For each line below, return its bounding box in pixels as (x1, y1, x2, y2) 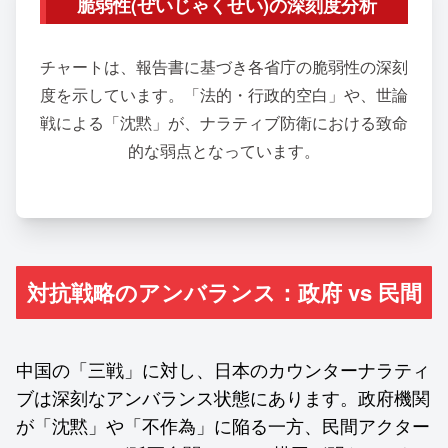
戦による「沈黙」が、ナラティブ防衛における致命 (40, 110, 408, 134)
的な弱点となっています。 (128, 138, 320, 162)
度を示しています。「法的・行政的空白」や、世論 (40, 82, 408, 106)
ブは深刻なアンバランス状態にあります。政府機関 (16, 383, 430, 410)
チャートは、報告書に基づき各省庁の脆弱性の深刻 (40, 54, 408, 78)
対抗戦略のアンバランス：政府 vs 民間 (26, 275, 422, 308)
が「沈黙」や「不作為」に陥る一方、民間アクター (16, 411, 430, 438)
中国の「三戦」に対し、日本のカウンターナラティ (16, 355, 430, 382)
